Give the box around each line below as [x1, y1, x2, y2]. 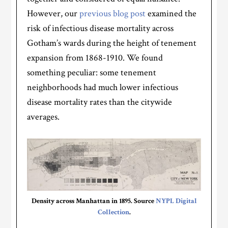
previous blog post [79, 8, 146, 19]
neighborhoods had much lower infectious [27, 81, 179, 93]
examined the [146, 8, 197, 19]
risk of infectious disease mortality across [27, 22, 174, 34]
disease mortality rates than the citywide [27, 96, 173, 108]
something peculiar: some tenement [27, 67, 157, 78]
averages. [27, 111, 60, 123]
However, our [27, 8, 80, 19]
